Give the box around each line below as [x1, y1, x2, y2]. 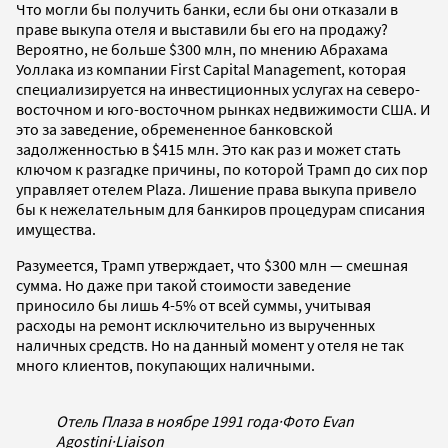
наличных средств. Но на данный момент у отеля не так [16, 334, 404, 355]
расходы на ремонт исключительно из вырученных [16, 314, 375, 335]
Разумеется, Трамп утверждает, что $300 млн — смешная [16, 254, 408, 275]
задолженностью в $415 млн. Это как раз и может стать [16, 138, 401, 159]
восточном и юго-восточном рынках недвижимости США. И [16, 98, 431, 119]
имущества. [16, 218, 96, 239]
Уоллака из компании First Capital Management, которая [16, 58, 406, 79]
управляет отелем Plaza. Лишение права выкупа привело [16, 178, 417, 199]
